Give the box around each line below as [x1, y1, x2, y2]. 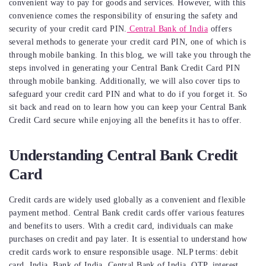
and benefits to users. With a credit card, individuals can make [9, 221, 233, 230]
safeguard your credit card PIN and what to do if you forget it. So [9, 90, 248, 99]
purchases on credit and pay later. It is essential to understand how [9, 235, 248, 243]
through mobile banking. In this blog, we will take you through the [9, 50, 251, 59]
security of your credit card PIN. [9, 24, 127, 33]
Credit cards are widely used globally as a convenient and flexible [9, 195, 246, 204]
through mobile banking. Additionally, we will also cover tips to [9, 77, 240, 85]
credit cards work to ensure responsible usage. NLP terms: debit [9, 248, 239, 256]
